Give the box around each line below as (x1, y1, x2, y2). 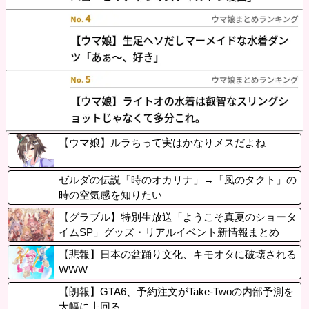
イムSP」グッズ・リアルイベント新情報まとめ (58, 226, 279, 238)
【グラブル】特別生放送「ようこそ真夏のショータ (58, 210, 297, 223)
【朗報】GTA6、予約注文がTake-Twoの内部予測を (58, 285, 294, 297)
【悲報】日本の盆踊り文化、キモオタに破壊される (58, 248, 297, 260)
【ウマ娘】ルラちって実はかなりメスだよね (58, 136, 266, 148)
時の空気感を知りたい (58, 188, 162, 201)
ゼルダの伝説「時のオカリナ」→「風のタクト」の (58, 173, 297, 186)
